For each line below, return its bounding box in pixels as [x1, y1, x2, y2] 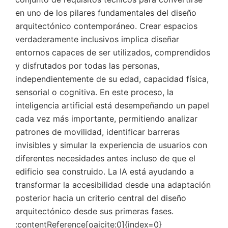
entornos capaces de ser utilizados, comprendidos [15, 47, 210, 58]
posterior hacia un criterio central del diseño [15, 193, 186, 203]
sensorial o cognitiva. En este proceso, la [15, 87, 174, 97]
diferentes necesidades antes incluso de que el [15, 153, 195, 163]
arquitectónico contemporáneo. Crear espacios [15, 21, 197, 31]
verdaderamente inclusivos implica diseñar [15, 34, 179, 44]
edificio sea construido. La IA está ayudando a [15, 166, 194, 177]
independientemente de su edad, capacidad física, [15, 74, 209, 84]
